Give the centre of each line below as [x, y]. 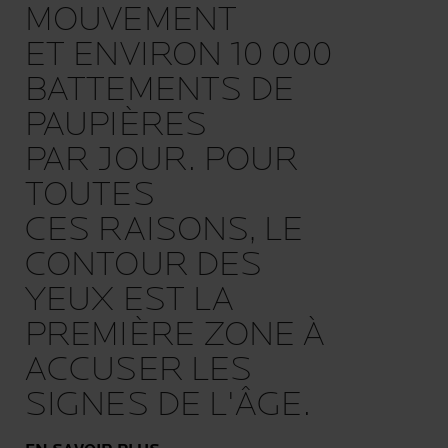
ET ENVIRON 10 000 [178, 54]
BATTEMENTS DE [160, 89]
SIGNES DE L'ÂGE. [168, 404]
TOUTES [90, 194]
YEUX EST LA [130, 299]
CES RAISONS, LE [164, 229]
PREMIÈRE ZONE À [175, 334]
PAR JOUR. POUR [162, 159]
